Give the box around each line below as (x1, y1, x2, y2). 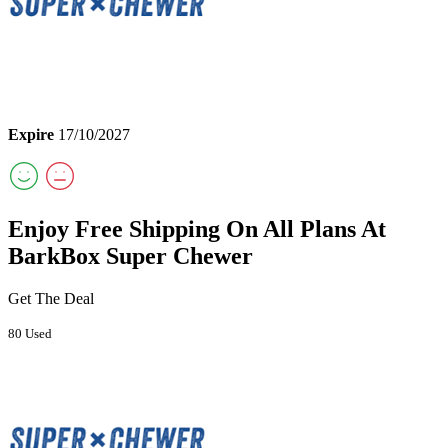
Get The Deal (8, 290, 94, 308)
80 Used (8, 326, 52, 342)
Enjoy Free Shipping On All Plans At (8, 216, 386, 243)
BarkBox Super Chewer (8, 243, 253, 270)
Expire (8, 126, 54, 144)
